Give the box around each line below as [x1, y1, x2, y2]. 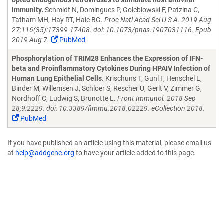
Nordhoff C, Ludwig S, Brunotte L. [12, 94, 117, 102]
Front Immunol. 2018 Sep [117, 94, 196, 102]
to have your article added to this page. [74, 149, 196, 157]
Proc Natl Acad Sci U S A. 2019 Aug [104, 16, 211, 24]
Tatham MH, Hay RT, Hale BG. [12, 16, 104, 24]
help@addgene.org [15, 149, 74, 157]
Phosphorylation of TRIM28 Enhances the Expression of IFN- [12, 54, 203, 62]
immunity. [12, 6, 43, 14]
